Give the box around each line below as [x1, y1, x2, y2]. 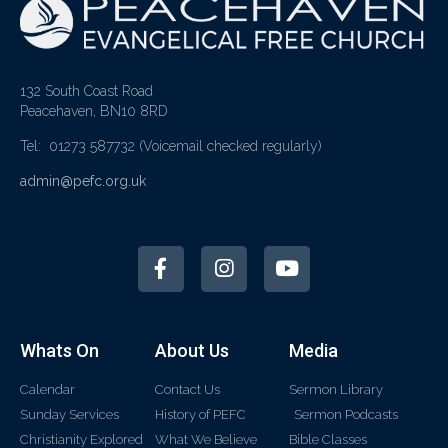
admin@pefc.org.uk [20, 172, 146, 189]
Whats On [20, 339, 99, 361]
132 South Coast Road [20, 82, 153, 99]
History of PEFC [154, 406, 246, 422]
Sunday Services [20, 406, 119, 422]
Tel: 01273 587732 [20, 137, 139, 154]
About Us [154, 339, 229, 361]
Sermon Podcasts [294, 406, 399, 422]
